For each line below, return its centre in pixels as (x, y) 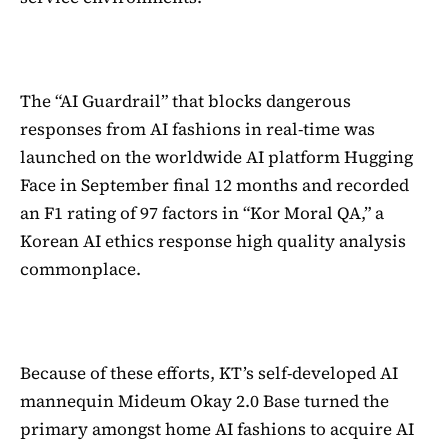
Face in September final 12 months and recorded (214, 184)
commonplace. (80, 268)
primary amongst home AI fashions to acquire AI (217, 428)
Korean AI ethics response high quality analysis (213, 240)
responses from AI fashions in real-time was (197, 128)
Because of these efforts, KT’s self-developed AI (209, 372)
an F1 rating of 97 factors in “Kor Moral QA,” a (202, 212)
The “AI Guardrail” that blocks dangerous (185, 100)
